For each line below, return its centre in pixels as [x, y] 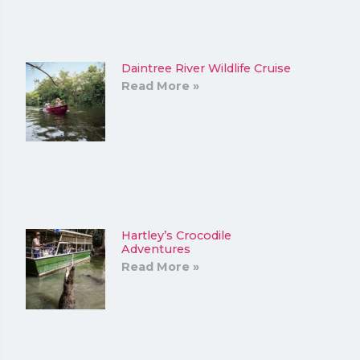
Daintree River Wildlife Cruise [207, 68]
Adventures [156, 250]
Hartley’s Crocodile [177, 236]
